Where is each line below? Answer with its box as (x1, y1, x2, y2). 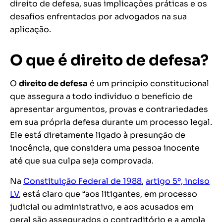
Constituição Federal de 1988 (23, 176, 142, 187)
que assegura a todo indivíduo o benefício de (10, 91, 193, 102)
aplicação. (10, 24, 51, 35)
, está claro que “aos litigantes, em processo (19, 189, 197, 200)
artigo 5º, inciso (146, 176, 210, 187)
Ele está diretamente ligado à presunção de (10, 130, 185, 141)
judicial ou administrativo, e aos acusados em (10, 202, 193, 213)
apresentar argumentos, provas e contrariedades (10, 104, 208, 115)
